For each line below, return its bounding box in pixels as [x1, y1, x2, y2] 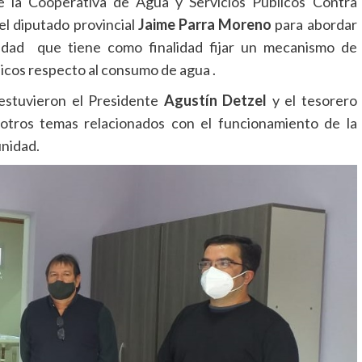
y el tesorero [267, 91, 357, 110]
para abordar [271, 15, 357, 34]
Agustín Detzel [163, 91, 267, 110]
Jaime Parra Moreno [137, 15, 272, 34]
